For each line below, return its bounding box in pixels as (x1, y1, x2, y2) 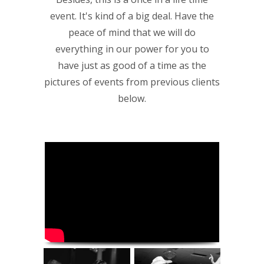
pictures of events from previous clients (44, 75, 220, 88)
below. (118, 92, 146, 105)
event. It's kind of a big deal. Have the (50, 9, 214, 22)
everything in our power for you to (55, 42, 209, 55)
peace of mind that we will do (68, 26, 196, 39)
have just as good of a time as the (58, 59, 206, 72)
